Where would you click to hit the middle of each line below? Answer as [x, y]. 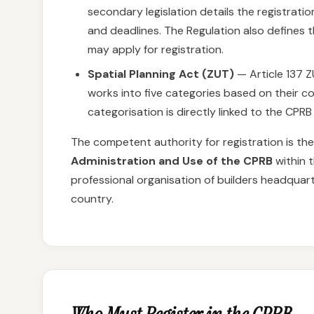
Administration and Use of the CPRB [172, 161]
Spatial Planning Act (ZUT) [161, 74]
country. [92, 199]
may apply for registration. [156, 49]
